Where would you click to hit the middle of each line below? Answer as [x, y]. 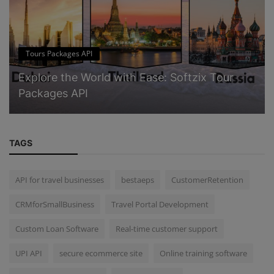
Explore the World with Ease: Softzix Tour [126, 77]
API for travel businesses [60, 180]
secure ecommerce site [101, 253]
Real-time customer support [167, 228]
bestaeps [138, 180]
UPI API [29, 253]
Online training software [203, 253]
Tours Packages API [59, 53]
